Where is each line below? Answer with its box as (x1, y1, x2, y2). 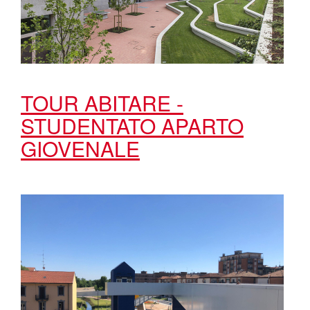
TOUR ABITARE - (21, 88, 183, 118)
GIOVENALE (21, 134, 140, 163)
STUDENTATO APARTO (21, 111, 244, 140)
